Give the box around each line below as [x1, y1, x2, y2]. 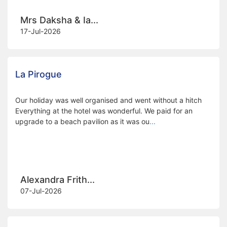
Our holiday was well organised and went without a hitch [15, 95, 202, 104]
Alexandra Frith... [20, 174, 95, 185]
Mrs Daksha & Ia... [20, 14, 98, 25]
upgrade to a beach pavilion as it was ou [15, 117, 149, 126]
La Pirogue [15, 68, 62, 80]
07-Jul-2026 [20, 186, 62, 195]
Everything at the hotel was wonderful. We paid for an [15, 106, 193, 115]
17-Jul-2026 [20, 26, 61, 35]
